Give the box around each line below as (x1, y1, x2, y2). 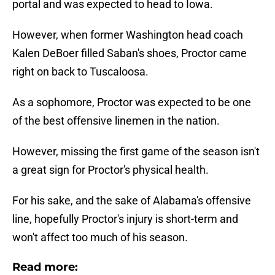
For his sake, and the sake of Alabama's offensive (12, 194, 251, 207)
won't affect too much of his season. (12, 231, 188, 244)
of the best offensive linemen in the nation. (12, 114, 220, 128)
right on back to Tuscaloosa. (12, 65, 149, 79)
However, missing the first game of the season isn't (12, 145, 260, 158)
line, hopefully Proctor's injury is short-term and (12, 212, 238, 226)
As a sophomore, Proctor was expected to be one (12, 96, 251, 109)
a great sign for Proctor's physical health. (12, 163, 209, 177)
